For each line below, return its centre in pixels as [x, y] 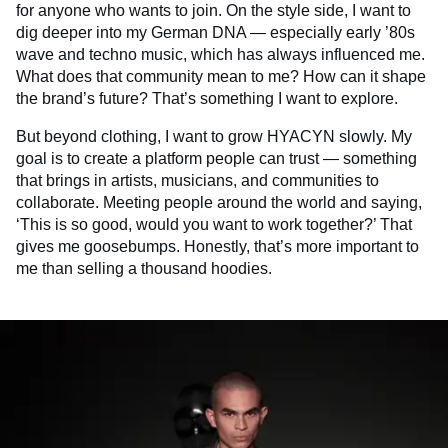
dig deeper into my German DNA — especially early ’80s [215, 32]
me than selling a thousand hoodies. [144, 268]
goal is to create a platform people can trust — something [216, 158]
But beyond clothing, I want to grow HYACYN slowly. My [214, 136]
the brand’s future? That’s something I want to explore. [207, 98]
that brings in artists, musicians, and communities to [197, 180]
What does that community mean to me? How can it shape [221, 76]
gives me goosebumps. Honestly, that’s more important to [217, 246]
